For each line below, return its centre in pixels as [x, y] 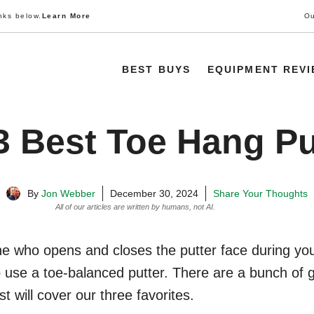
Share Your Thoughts [260, 194]
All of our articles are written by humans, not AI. [136, 207]
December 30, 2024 [154, 194]
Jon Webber [68, 194]
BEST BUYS [156, 69]
